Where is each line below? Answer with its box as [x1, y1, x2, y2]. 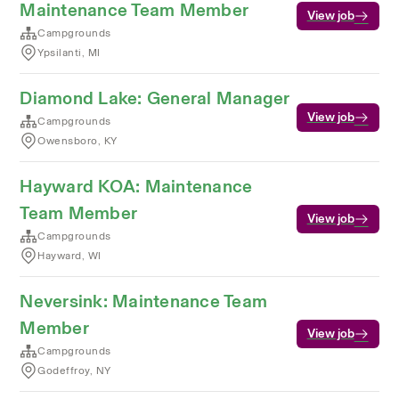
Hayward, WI [37, 248, 102, 264]
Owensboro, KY [37, 133, 118, 149]
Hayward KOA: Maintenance [20, 173, 253, 199]
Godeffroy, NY [37, 362, 111, 379]
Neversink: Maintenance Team [20, 288, 268, 314]
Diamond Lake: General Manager [20, 85, 290, 111]
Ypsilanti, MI [37, 45, 101, 61]
